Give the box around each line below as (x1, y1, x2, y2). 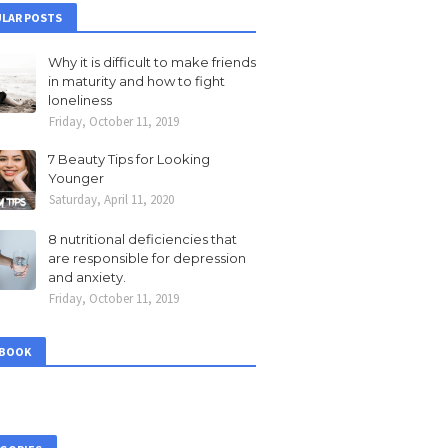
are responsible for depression (48, 250, 246, 266)
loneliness (48, 92, 112, 108)
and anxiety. (48, 269, 126, 285)
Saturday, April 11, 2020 (49, 191, 174, 208)
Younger (48, 170, 104, 186)
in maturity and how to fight (48, 73, 225, 89)
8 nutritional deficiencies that (48, 231, 237, 247)
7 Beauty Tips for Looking (48, 151, 210, 167)
